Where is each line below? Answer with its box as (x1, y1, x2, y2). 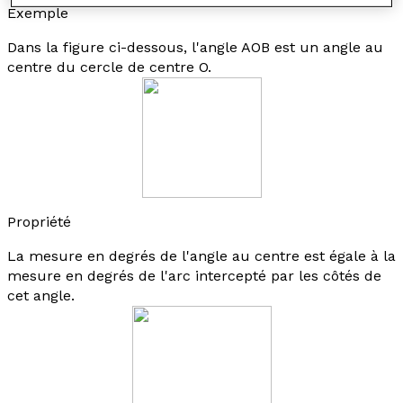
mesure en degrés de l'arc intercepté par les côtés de (7, 267, 381, 284)
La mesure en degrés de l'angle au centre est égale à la (7, 247, 396, 264)
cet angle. (7, 287, 75, 304)
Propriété (7, 213, 71, 230)
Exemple (7, 4, 68, 22)
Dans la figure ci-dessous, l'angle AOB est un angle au (7, 39, 383, 56)
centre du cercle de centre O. (7, 58, 211, 76)
